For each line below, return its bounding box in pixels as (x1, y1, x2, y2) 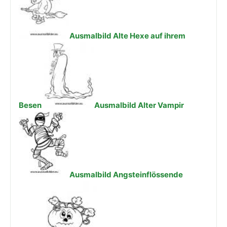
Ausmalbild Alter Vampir (94, 100, 184, 110)
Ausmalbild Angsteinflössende (69, 169, 183, 179)
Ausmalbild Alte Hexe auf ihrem (69, 31, 185, 41)
